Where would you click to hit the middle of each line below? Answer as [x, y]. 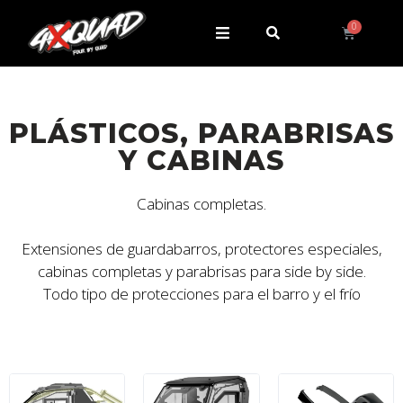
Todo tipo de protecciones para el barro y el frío [201, 294]
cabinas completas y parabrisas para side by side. [201, 272]
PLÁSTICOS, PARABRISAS [201, 133]
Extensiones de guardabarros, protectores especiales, [201, 249]
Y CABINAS [201, 160]
